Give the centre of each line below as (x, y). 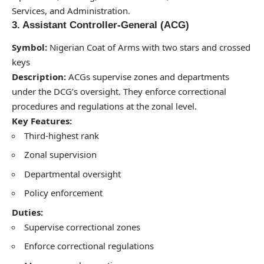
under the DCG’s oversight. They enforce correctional (119, 91)
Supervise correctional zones (82, 227)
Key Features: (42, 121)
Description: (39, 76)
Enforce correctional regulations (89, 246)
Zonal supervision (60, 155)
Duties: (27, 212)
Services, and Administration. (71, 11)
